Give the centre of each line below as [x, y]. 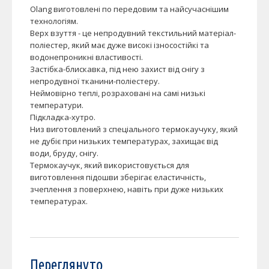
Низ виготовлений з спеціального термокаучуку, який [134, 129]
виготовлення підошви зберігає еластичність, [118, 177]
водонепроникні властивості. [86, 57]
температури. [57, 105]
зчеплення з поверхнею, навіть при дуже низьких [127, 189]
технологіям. [54, 21]
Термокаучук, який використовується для [110, 165]
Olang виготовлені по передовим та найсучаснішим [129, 9]
